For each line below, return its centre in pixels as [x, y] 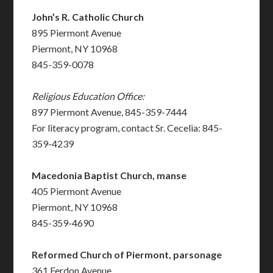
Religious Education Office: [88, 96]
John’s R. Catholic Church [88, 17]
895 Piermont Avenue [77, 33]
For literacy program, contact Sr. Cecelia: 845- [127, 128]
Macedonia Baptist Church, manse [109, 175]
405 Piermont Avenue [77, 191]
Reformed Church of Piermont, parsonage [128, 255]
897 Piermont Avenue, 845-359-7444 [110, 112]
